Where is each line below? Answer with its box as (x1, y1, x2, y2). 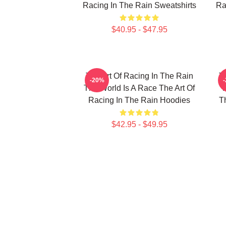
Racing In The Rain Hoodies (88, 96, 190, 104)
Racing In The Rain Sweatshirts (82, 1, 196, 10)
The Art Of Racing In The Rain (85, 72, 193, 80)
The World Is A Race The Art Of (84, 84, 195, 92)
